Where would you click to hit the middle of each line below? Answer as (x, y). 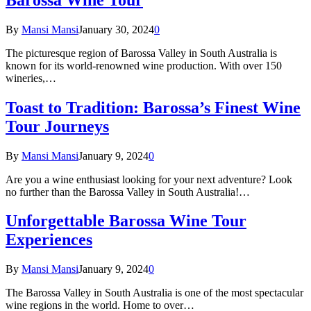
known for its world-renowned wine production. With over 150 (144, 65)
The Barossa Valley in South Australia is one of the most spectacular (154, 293)
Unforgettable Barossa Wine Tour (126, 221)
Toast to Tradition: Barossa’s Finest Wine (153, 107)
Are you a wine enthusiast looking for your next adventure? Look (149, 179)
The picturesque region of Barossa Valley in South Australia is (141, 53)
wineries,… (31, 78)
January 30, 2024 (116, 29)
